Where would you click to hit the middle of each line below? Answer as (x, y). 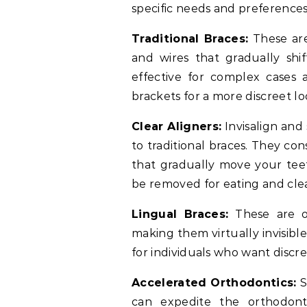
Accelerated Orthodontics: (214, 283)
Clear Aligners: (177, 127)
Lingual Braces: (180, 214)
